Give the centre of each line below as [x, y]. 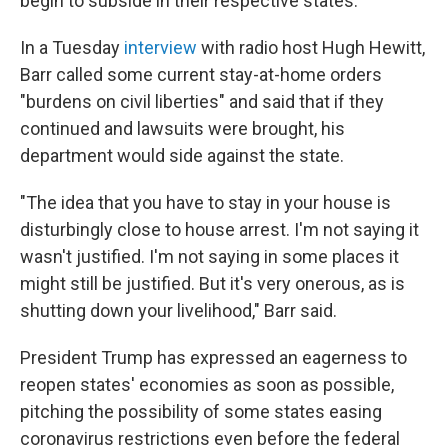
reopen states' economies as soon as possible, [207, 384]
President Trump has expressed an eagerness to [213, 357]
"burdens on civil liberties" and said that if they [202, 101]
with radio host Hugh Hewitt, [311, 47]
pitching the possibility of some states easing [201, 411]
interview [160, 47]
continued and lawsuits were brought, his [182, 128]
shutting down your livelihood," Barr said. [178, 310]
